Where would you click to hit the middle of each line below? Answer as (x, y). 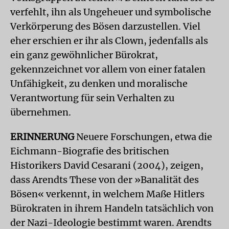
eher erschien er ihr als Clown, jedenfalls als (109, 40)
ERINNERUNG (43, 136)
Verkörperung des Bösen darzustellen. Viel (105, 26)
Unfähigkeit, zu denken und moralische (99, 83)
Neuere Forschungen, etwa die (144, 136)
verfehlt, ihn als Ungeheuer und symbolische (111, 12)
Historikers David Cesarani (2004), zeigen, (107, 165)
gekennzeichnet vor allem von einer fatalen (108, 69)
